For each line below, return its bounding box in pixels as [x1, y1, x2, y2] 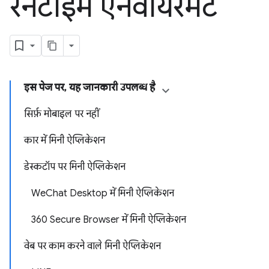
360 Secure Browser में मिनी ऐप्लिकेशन [31, 214, 186, 226]
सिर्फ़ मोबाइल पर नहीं [24, 108, 99, 120]
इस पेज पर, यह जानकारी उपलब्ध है [24, 82, 155, 94]
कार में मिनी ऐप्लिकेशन [24, 134, 105, 147]
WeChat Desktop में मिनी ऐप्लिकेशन [31, 187, 174, 199]
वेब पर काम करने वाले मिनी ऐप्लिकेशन [24, 240, 161, 252]
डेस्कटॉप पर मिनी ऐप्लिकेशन [24, 161, 125, 173]
